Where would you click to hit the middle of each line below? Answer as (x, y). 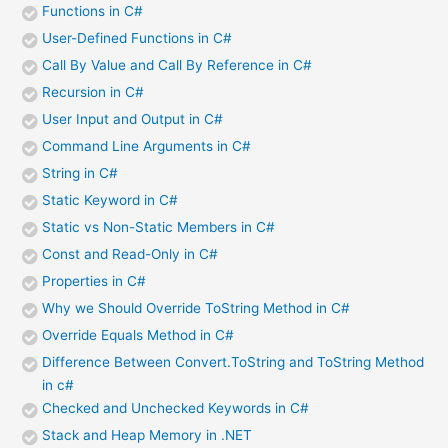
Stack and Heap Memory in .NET (147, 435)
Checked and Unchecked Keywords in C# (176, 408)
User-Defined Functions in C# (137, 38)
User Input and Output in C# (133, 119)
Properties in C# (94, 281)
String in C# (80, 173)
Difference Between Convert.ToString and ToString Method (233, 362)
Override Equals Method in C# (138, 335)
